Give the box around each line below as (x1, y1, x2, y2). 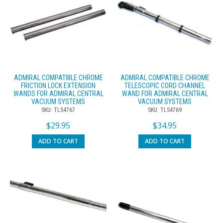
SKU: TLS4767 (41, 106, 75, 113)
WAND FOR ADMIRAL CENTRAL (121, 89, 208, 98)
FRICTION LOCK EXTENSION (21, 81, 96, 90)
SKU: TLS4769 (148, 106, 182, 113)
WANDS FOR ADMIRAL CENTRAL (13, 89, 104, 98)
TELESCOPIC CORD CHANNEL (124, 81, 205, 90)
